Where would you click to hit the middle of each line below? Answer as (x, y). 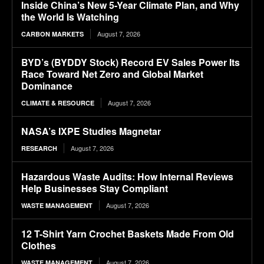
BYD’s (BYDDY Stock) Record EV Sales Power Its (131, 62)
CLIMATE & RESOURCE (58, 103)
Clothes (39, 246)
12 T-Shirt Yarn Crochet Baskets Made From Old (128, 234)
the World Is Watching (70, 17)
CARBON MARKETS (52, 34)
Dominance (47, 86)
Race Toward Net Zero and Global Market (112, 74)
